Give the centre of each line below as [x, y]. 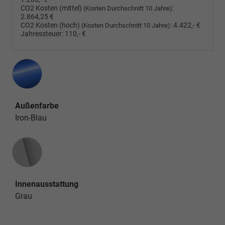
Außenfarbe [37, 106]
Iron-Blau [31, 118]
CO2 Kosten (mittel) [52, 9]
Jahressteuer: [42, 34]
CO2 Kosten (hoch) [51, 26]
